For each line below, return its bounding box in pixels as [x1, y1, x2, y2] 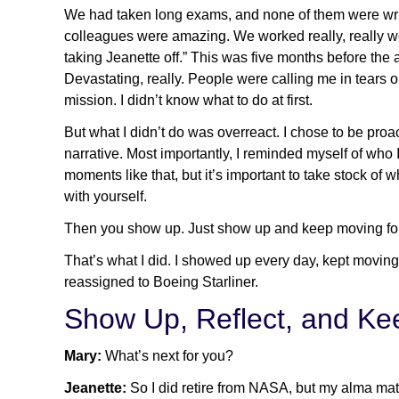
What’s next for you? [102, 347, 240, 363]
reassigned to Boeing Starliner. [64, 273, 258, 289]
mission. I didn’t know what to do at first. [64, 92, 313, 108]
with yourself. [64, 188, 147, 204]
